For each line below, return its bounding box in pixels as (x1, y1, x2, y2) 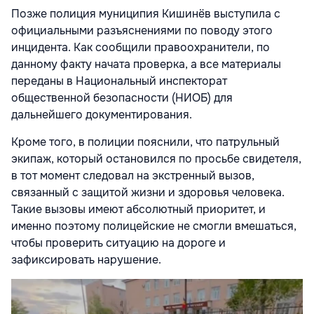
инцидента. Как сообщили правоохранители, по (11, 40, 270, 55)
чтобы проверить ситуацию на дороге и (11, 235, 226, 251)
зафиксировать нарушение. (11, 252, 161, 268)
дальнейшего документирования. (11, 107, 192, 123)
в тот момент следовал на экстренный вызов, (11, 168, 254, 184)
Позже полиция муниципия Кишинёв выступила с (11, 6, 280, 22)
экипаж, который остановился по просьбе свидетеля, (11, 151, 301, 167)
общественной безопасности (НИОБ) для (11, 90, 233, 106)
